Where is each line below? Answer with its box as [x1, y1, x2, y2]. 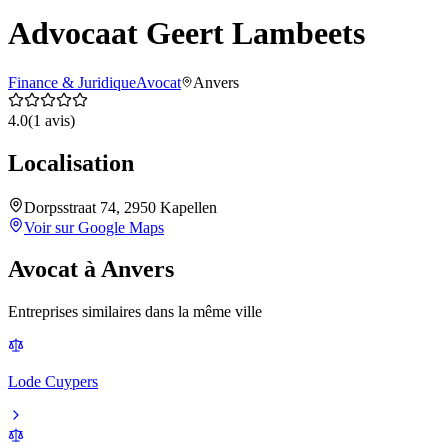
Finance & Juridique [8, 73, 136, 91]
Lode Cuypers [8, 373, 98, 391]
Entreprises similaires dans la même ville [8, 303, 262, 321]
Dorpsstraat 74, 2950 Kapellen [24, 198, 217, 216]
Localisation [8, 149, 134, 176]
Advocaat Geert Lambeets [8, 15, 365, 52]
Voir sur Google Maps [24, 218, 164, 236]
